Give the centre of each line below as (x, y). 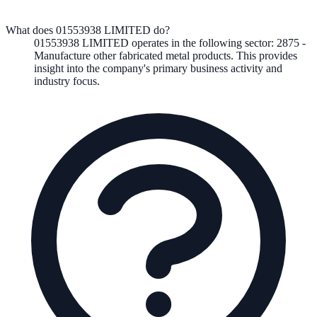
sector (258, 42)
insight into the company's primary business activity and (158, 68)
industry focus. (67, 81)
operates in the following (187, 42)
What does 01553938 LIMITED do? (88, 30)
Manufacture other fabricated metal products (132, 55)
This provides (267, 55)
